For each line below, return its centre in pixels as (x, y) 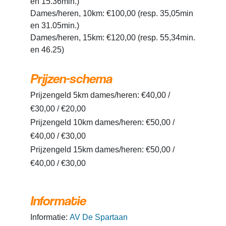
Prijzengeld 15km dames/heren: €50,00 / (102, 150)
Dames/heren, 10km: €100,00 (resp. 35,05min (112, 14)
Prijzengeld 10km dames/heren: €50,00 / (102, 123)
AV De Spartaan (99, 217)
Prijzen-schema (71, 78)
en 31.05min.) (55, 26)
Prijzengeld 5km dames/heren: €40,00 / (100, 95)
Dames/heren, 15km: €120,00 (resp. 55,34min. (113, 38)
